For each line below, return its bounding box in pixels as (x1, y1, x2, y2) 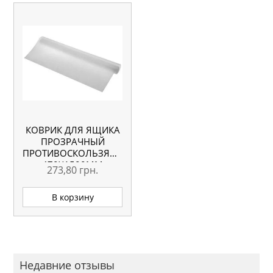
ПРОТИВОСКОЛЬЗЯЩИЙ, (23, 147, 136, 160)
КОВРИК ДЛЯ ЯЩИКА (25, 124, 120, 136)
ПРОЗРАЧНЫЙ (40, 135, 105, 148)
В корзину (51, 191, 94, 203)
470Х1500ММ (42, 158, 104, 171)
